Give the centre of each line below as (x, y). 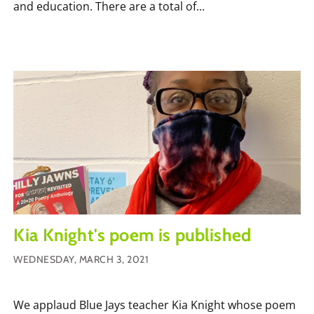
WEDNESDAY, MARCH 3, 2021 (81, 259)
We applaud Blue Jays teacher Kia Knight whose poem (155, 305)
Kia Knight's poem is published (132, 234)
